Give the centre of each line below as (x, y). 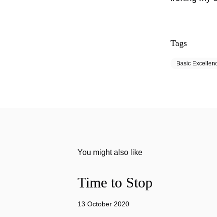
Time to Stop (115, 182)
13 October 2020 (103, 204)
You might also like (110, 152)
